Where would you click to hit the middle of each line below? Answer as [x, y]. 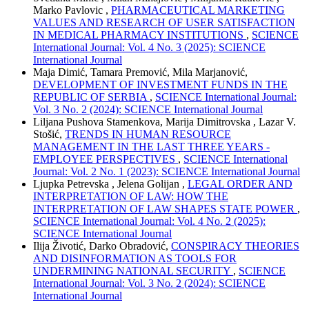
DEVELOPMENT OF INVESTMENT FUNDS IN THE [160, 85]
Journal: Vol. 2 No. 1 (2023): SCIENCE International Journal [167, 172]
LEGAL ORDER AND [240, 184]
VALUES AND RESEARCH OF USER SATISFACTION [164, 23]
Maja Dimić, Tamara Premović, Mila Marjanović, [140, 72]
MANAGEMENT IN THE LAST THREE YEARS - [151, 147]
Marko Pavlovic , [72, 10]
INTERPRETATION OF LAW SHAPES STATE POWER [165, 209]
